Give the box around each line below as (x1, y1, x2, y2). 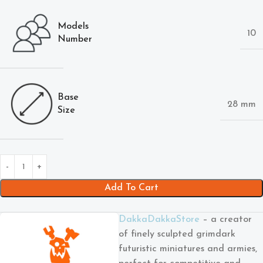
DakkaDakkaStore (118, 215, 200, 224)
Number (58, 35, 92, 44)
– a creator (199, 215, 252, 224)
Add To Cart (104, 183, 159, 193)
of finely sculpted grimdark (118, 230, 235, 239)
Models (58, 22, 89, 31)
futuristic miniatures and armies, (118, 244, 257, 254)
